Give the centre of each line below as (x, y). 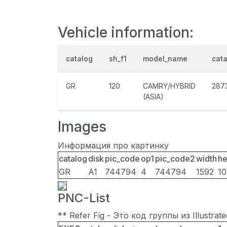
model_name (165, 59)
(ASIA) (153, 97)
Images (82, 127)
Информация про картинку (113, 145)
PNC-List (84, 198)
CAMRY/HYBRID (169, 86)
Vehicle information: (126, 32)
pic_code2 (175, 159)
